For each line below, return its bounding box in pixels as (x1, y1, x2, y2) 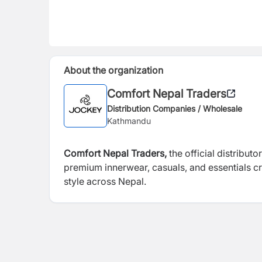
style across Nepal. (64, 175, 146, 187)
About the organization (64, 64, 163, 76)
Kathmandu (107, 115, 151, 126)
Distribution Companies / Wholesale (107, 103, 242, 113)
